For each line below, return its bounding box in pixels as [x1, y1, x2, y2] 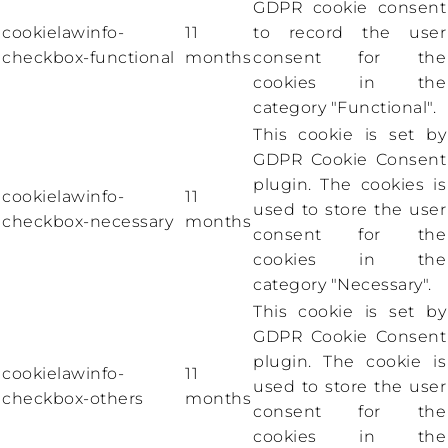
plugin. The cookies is [253, 175, 446, 195]
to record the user [253, 23, 446, 43]
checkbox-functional [2, 48, 175, 68]
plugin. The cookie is [253, 352, 446, 372]
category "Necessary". [253, 275, 432, 295]
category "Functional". [253, 98, 436, 118]
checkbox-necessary [2, 212, 173, 232]
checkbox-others [2, 389, 144, 409]
